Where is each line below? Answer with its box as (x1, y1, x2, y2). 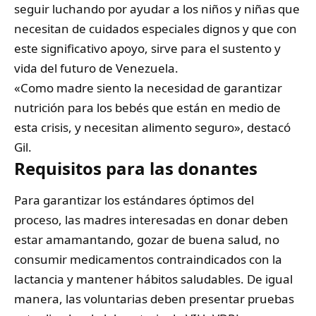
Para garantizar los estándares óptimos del (14, 192, 254, 209)
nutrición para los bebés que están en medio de (14, 99, 281, 116)
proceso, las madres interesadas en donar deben (14, 212, 288, 229)
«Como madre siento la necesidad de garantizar (14, 80, 282, 97)
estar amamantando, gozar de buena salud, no (14, 231, 279, 248)
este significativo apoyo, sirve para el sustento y (14, 40, 281, 57)
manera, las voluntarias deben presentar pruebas (14, 291, 294, 308)
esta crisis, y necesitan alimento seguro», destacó (14, 119, 291, 136)
